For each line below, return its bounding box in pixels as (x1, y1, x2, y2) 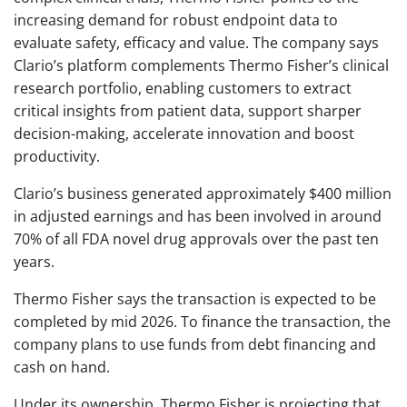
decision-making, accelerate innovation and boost (14, 124, 354, 144)
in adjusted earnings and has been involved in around (14, 206, 382, 227)
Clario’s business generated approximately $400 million (14, 184, 392, 204)
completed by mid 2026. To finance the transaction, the (14, 312, 391, 333)
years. (14, 252, 58, 273)
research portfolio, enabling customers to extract (14, 78, 352, 99)
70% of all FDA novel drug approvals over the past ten (14, 229, 379, 250)
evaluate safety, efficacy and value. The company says (14, 33, 379, 54)
